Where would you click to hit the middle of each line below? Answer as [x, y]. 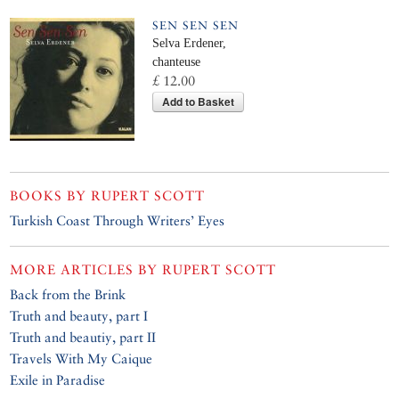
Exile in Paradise [58, 380]
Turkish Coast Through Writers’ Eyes [118, 221]
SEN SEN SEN [196, 26]
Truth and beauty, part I [79, 316]
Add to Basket [199, 102]
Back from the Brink [68, 295]
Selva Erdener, [190, 44]
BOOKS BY [51, 196]
